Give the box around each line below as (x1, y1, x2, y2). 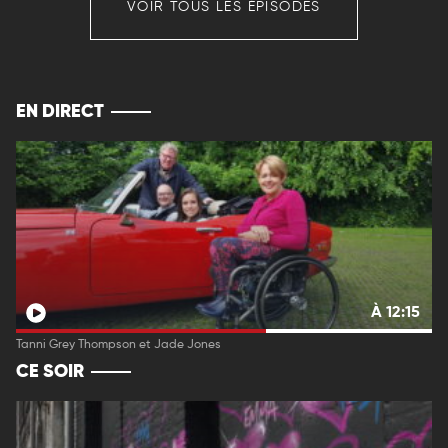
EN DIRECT (16, 103, 104, 122)
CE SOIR (16, 363, 84, 382)
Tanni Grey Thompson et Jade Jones (16, 339, 221, 352)
